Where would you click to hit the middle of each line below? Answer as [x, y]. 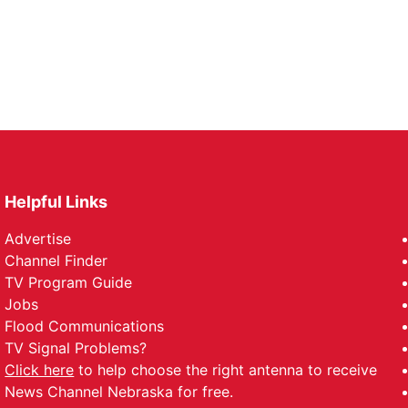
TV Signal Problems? [76, 348]
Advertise [38, 239]
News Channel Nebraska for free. [119, 392]
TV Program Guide [69, 282]
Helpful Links [56, 202]
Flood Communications [85, 326]
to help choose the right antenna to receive [226, 370]
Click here [40, 370]
